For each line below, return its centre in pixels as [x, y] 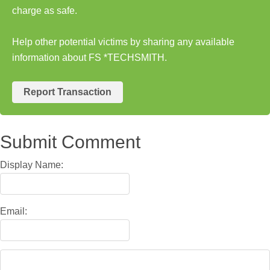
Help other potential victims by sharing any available [123, 42]
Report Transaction [67, 92]
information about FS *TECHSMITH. [89, 57]
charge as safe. [45, 10]
